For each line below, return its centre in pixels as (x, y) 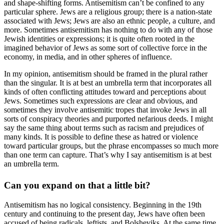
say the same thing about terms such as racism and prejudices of (104, 127)
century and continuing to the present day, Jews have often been (104, 213)
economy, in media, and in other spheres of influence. (88, 56)
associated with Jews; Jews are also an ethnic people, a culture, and (109, 20)
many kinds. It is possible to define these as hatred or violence (101, 136)
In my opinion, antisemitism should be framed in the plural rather (106, 73)
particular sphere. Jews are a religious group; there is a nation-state (108, 11)
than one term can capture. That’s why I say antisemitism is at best (108, 154)
